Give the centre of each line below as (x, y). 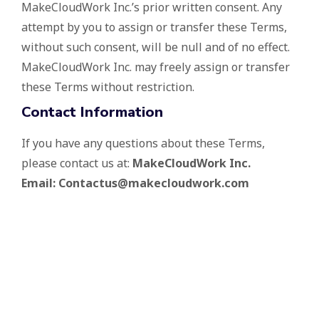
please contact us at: (77, 163)
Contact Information (92, 113)
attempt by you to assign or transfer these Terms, (154, 27)
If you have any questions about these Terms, (143, 143)
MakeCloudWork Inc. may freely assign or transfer (156, 67)
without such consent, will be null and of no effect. (156, 47)
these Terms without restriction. (108, 87)
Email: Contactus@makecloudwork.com (135, 183)
